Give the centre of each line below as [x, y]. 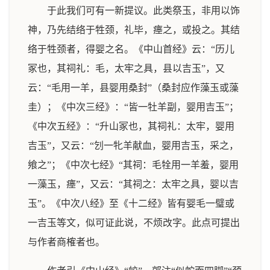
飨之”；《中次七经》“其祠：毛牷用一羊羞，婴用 [133, 165]
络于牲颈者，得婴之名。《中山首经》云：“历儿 [131, 49]
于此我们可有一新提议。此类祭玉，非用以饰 [143, 11]
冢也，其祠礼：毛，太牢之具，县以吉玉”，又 [126, 68]
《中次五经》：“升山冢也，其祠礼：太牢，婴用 [131, 126]
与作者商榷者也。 [66, 242]
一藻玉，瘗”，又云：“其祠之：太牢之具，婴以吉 [133, 184]
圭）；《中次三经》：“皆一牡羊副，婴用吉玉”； [133, 107]
